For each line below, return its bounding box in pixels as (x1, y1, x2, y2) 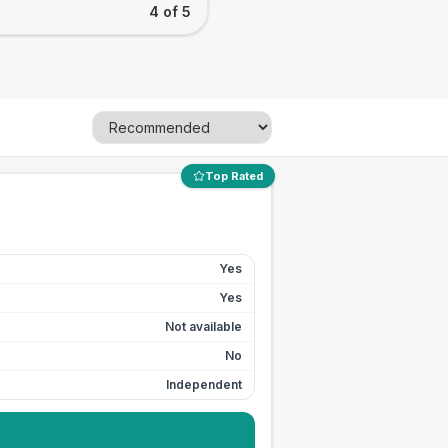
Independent (166, 377, 242, 392)
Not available (165, 319, 242, 334)
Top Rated (205, 169, 263, 183)
